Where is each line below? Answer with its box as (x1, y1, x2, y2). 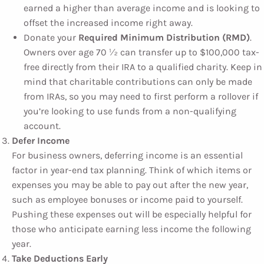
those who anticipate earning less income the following (12, 223, 251, 235)
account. (24, 120, 61, 131)
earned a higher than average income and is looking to (24, 2, 260, 14)
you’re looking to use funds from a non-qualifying (24, 105, 236, 117)
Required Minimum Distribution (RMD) (78, 32, 250, 43)
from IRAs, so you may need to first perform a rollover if (24, 91, 258, 102)
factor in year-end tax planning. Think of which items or (12, 164, 252, 176)
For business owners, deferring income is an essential (12, 150, 243, 161)
